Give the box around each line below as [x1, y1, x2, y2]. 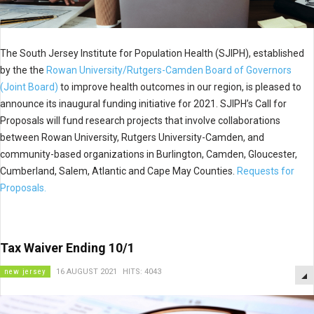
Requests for [237, 165, 294, 177]
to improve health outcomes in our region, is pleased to [58, 81, 301, 93]
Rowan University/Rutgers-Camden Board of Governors [46, 64, 292, 76]
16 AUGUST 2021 [56, 267, 117, 276]
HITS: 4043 [123, 267, 161, 276]
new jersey [4, 267, 46, 276]
